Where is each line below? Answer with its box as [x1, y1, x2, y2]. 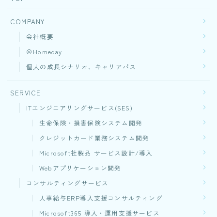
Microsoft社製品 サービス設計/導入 [39, 148, 153, 157]
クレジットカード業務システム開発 [39, 133, 150, 142]
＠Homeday [26, 46, 62, 56]
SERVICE [10, 87, 41, 97]
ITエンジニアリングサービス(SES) [26, 103, 133, 112]
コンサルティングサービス [26, 178, 109, 187]
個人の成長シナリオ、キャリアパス [26, 62, 137, 71]
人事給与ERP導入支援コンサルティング [39, 193, 163, 202]
